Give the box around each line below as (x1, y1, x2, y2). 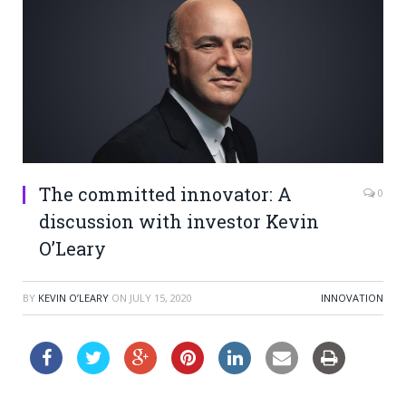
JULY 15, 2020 (130, 290, 192, 304)
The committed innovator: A (39, 181, 292, 206)
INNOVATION (321, 290, 383, 304)
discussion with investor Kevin (39, 208, 319, 233)
